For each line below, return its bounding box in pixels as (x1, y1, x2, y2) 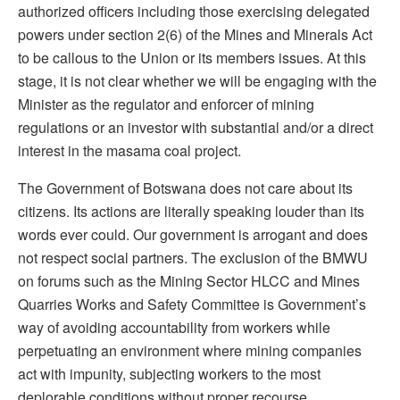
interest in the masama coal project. (18, 139, 241, 161)
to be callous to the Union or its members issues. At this (18, 46, 366, 68)
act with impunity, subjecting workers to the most (18, 362, 321, 384)
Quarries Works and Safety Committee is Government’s (18, 293, 366, 314)
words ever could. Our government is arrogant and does (18, 223, 368, 245)
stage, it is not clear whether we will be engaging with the (18, 70, 377, 91)
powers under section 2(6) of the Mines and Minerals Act (18, 23, 372, 45)
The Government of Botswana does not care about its (18, 177, 353, 198)
